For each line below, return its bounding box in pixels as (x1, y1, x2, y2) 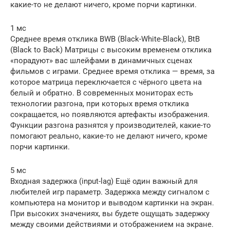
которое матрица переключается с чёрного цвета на (10, 77, 202, 87)
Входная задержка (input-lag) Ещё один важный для (10, 176, 198, 186)
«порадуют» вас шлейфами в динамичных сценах (10, 55, 192, 65)
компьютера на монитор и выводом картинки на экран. (10, 198, 214, 207)
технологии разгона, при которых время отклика (10, 99, 189, 108)
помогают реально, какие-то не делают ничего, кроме (10, 131, 207, 141)
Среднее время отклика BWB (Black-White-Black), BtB (10, 34, 200, 44)
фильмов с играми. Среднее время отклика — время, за (10, 66, 215, 76)
